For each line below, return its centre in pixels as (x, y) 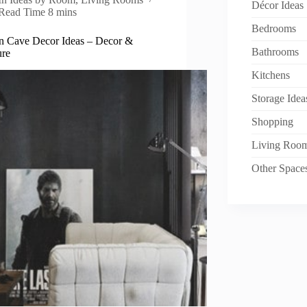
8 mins (63, 12)
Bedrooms (274, 29)
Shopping (272, 122)
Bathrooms (275, 52)
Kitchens (271, 75)
